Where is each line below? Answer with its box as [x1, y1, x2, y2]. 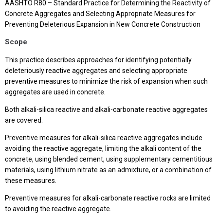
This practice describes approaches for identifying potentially [5, 56, 192, 64]
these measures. [5, 177, 56, 184]
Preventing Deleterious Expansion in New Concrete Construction [5, 20, 200, 28]
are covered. [5, 116, 43, 124]
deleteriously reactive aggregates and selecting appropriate [5, 67, 187, 74]
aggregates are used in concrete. [5, 88, 106, 96]
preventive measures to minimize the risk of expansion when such [5, 77, 208, 85]
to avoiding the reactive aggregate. [5, 205, 111, 213]
